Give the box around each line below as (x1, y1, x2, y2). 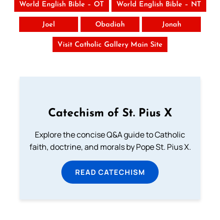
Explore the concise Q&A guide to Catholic (35, 129, 185, 140)
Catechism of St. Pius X (48, 108, 172, 119)
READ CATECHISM (75, 166, 145, 177)
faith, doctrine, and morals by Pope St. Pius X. (29, 141, 191, 152)
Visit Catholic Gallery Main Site (57, 41, 163, 49)
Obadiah (95, 21, 125, 28)
